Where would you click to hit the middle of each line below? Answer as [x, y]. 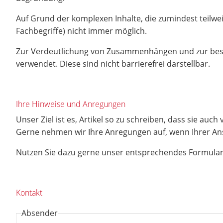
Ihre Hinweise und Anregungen [71, 104]
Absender [40, 213]
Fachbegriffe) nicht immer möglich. [81, 31]
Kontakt [29, 193]
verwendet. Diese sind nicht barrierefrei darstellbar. [113, 64]
